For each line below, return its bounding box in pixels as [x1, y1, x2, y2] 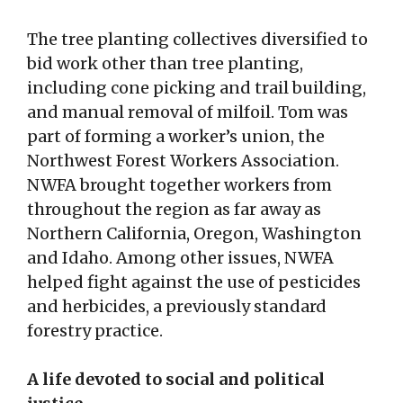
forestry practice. [27, 320, 163, 342]
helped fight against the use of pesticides [27, 272, 361, 293]
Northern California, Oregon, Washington [27, 223, 362, 245]
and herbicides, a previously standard [27, 296, 327, 318]
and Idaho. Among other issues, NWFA [27, 247, 334, 269]
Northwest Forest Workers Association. [27, 150, 339, 172]
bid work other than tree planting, [27, 53, 303, 75]
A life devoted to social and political [27, 369, 325, 390]
